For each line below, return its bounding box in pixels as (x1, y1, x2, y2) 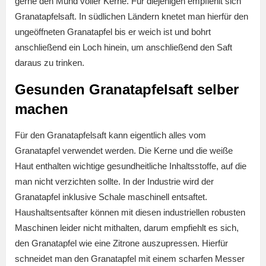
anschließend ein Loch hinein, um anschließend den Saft (15, 42, 232, 53)
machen (15, 101, 68, 118)
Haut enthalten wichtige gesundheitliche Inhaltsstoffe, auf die (15, 161, 246, 172)
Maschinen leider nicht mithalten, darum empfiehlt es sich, (15, 223, 239, 233)
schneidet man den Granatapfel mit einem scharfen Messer (15, 254, 245, 264)
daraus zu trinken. (15, 58, 84, 68)
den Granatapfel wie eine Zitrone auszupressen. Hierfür (15, 238, 228, 249)
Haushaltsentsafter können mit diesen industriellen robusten (15, 207, 245, 218)
